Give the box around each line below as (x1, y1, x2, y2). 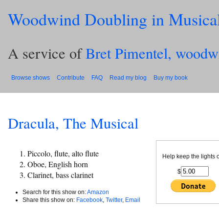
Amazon (87, 188, 109, 196)
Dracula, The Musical (8, 113, 138, 133)
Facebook (76, 196, 103, 203)
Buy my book (153, 74, 188, 81)
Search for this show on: (22, 188, 87, 196)
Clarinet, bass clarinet (27, 169, 93, 180)
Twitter (106, 196, 122, 203)
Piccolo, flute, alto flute (27, 148, 99, 158)
